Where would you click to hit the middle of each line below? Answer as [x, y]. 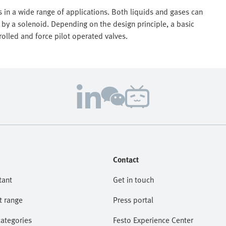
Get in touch [134, 180]
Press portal [133, 200]
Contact [126, 159]
